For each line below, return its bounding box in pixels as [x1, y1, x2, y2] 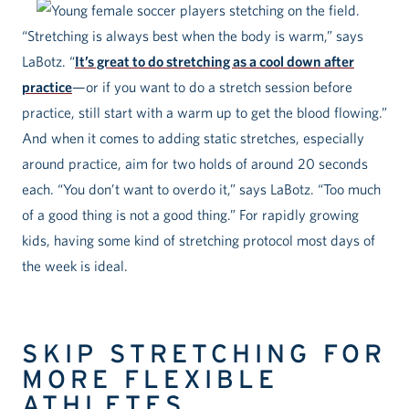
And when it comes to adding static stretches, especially [22, 130, 364, 147]
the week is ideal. [22, 257, 128, 275]
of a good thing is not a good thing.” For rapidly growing [22, 206, 359, 224]
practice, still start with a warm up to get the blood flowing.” [22, 104, 387, 121]
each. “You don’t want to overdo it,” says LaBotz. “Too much [22, 181, 381, 198]
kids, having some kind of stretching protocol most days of [22, 232, 375, 249]
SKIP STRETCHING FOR [22, 338, 386, 370]
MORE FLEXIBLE [22, 363, 278, 395]
